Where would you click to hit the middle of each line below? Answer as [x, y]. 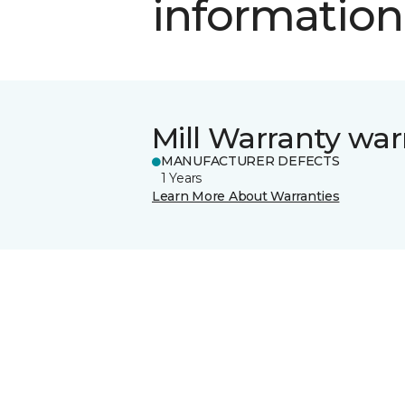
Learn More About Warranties [246, 196]
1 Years [182, 178]
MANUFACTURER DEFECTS [250, 160]
